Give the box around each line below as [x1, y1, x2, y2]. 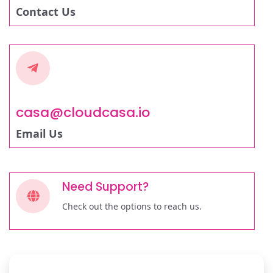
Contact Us [16, 4, 76, 19]
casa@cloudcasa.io [16, 103, 150, 122]
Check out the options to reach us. [62, 200, 202, 212]
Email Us [16, 126, 63, 141]
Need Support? [62, 179, 149, 195]
